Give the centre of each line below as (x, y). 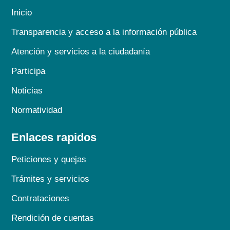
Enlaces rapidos (54, 137)
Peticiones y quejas (49, 159)
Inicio (22, 12)
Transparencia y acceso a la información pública (104, 32)
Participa (28, 71)
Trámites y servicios (51, 179)
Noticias (27, 90)
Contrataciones (41, 198)
